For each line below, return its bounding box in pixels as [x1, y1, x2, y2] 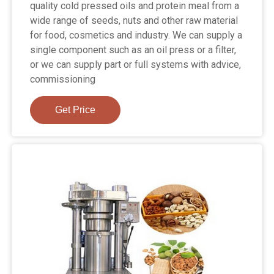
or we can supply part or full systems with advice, [30, 59, 242, 71]
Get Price [55, 105, 96, 116]
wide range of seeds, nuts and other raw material [30, 15, 239, 27]
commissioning [30, 73, 96, 86]
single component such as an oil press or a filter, [30, 44, 237, 56]
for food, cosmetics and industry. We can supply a [30, 29, 243, 42]
